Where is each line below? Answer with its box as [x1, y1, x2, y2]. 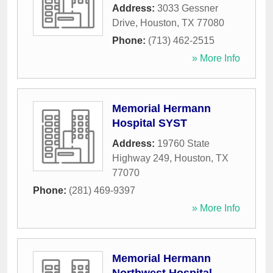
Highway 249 [112, 153, 169, 164]
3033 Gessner [157, 3, 218, 14]
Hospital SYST [112, 117, 187, 130]
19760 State [157, 138, 210, 149]
